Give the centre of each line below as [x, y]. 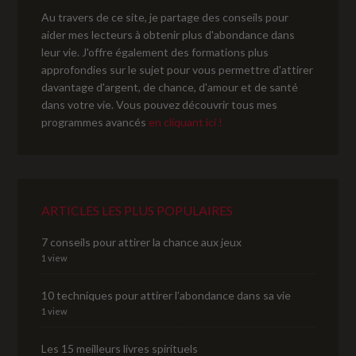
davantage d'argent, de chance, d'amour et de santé [170, 87]
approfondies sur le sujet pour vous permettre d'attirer [178, 70]
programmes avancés [95, 122]
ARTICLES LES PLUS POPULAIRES [137, 211]
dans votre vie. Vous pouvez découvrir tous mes [160, 105]
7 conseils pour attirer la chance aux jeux [142, 242]
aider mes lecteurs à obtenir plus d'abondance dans [168, 35]
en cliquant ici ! [186, 122]
